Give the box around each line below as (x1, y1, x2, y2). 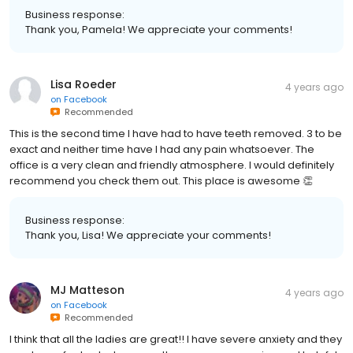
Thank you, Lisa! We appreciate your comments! (25, 228, 271, 243)
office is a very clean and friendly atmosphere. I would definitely (9, 158, 334, 173)
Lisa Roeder (50, 76, 117, 92)
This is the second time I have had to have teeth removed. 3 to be (9, 126, 342, 141)
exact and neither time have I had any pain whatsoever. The (9, 142, 314, 157)
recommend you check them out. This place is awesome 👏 (9, 173, 313, 188)
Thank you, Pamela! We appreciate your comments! (25, 22, 292, 37)
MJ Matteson (50, 282, 124, 298)
